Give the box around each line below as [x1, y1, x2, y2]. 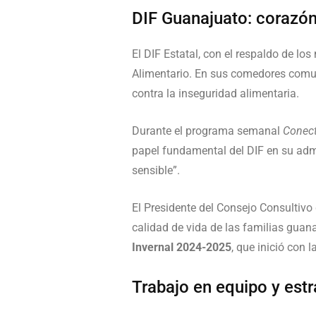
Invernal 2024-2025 [132, 241, 231, 254]
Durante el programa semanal [132, 124, 283, 138]
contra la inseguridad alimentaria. [132, 87, 299, 100]
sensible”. [132, 164, 180, 177]
